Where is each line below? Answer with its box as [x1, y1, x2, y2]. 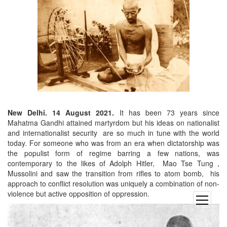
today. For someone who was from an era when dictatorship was [8, 138, 219, 148]
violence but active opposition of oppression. [8, 188, 149, 199]
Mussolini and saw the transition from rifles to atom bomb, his [8, 168, 219, 179]
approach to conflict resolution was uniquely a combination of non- [8, 178, 219, 189]
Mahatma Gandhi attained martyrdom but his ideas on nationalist [8, 118, 219, 128]
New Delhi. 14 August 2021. [8, 107, 115, 118]
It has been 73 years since [114, 107, 220, 118]
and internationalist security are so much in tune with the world [8, 128, 219, 138]
